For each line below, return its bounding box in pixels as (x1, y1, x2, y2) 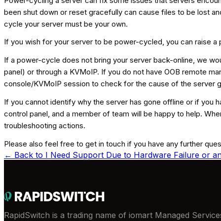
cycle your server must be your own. (4, 19, 128, 29)
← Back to (4, 149, 45, 160)
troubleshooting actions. (4, 120, 85, 130)
